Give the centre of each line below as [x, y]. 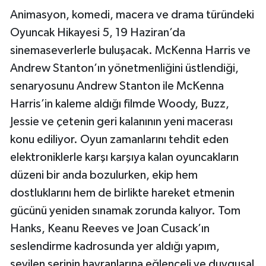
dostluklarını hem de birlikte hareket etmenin [122, 193]
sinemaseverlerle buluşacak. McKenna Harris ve [130, 50]
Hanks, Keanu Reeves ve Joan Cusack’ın [110, 228]
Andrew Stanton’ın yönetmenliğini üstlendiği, [124, 68]
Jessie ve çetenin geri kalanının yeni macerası [121, 121]
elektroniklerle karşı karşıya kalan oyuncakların [124, 157]
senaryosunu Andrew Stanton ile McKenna [117, 86]
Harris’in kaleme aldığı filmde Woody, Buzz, [120, 104]
